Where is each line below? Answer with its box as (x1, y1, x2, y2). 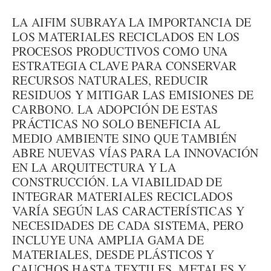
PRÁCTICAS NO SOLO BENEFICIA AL (12, 116, 220, 132)
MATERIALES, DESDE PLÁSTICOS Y (12, 246, 215, 263)
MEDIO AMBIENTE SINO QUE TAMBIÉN (12, 130, 237, 146)
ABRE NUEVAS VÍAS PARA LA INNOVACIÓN (12, 145, 259, 161)
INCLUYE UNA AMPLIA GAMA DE (12, 232, 204, 248)
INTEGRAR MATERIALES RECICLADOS (12, 188, 233, 204)
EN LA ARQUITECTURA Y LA (12, 159, 176, 175)
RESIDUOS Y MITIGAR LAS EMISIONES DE (12, 87, 254, 103)
